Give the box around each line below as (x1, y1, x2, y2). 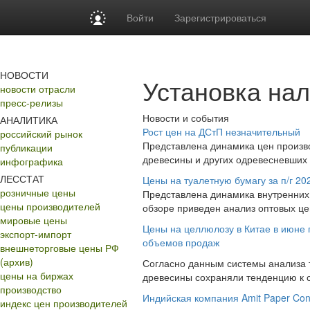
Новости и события (143, 111, 229, 125)
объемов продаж (143, 235, 219, 249)
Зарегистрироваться (174, 10, 267, 24)
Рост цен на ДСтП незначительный (143, 125, 300, 138)
